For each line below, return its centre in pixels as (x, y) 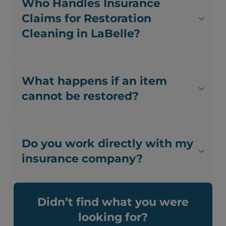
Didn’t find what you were (113, 202)
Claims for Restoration (87, 19)
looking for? (113, 217)
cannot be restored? (80, 96)
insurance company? (82, 159)
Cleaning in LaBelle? (81, 34)
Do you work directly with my (108, 144)
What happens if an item (95, 81)
